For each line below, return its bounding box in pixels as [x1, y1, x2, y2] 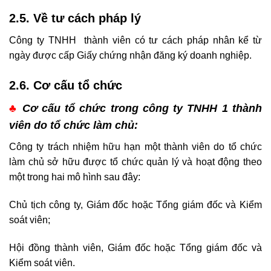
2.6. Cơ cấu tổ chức [9, 78, 122, 92]
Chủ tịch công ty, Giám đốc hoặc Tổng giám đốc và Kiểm [9, 199, 262, 210]
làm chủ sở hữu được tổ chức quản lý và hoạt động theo [9, 156, 262, 167]
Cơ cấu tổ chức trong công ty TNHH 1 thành [22, 102, 263, 114]
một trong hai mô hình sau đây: [9, 171, 140, 182]
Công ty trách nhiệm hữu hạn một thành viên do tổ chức [9, 141, 262, 152]
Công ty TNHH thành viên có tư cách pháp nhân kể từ [9, 35, 262, 46]
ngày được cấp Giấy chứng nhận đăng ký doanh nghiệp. [9, 50, 254, 61]
